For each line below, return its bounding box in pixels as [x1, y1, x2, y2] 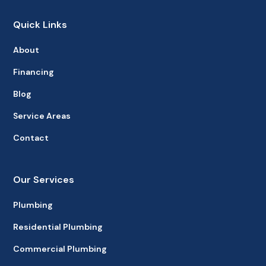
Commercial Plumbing [13, 243, 107, 254]
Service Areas [13, 110, 71, 121]
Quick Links [13, 18, 68, 31]
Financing [13, 66, 55, 77]
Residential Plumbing [13, 221, 103, 232]
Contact [13, 132, 49, 143]
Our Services [13, 173, 75, 186]
